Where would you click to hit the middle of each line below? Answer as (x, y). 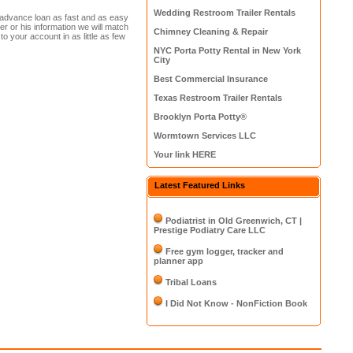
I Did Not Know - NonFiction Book (237, 303)
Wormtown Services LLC (205, 136)
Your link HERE (185, 154)
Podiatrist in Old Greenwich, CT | (234, 221)
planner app (179, 261)
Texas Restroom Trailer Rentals (218, 98)
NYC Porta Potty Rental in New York (228, 50)
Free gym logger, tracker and (225, 251)
